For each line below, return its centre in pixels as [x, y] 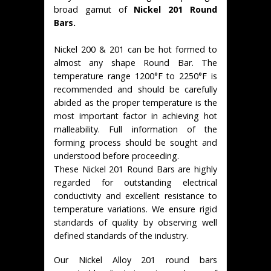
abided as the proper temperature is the [135, 102]
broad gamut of [94, 9]
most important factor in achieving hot [135, 116]
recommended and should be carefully [135, 89]
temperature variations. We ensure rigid [135, 209]
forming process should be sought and [135, 142]
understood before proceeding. [116, 155]
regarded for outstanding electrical [135, 182]
